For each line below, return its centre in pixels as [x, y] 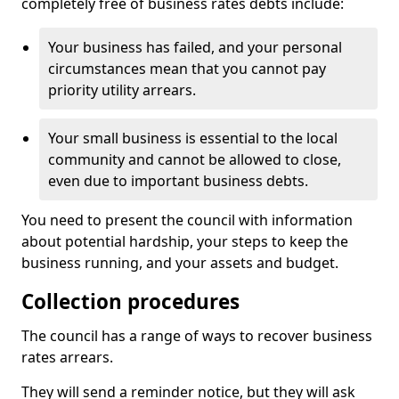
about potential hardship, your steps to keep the [185, 241]
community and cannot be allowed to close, [195, 159]
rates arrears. [67, 357]
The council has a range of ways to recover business [197, 336]
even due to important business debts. [178, 181]
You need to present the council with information [187, 220]
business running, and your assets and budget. [180, 263]
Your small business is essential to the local [193, 138]
